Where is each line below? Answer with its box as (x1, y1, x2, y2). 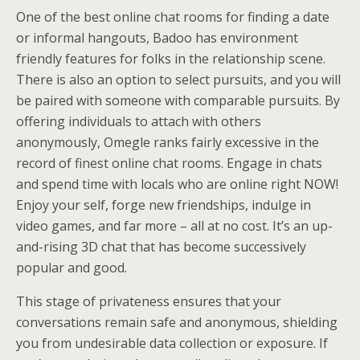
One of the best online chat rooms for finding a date (16, 7, 329, 26)
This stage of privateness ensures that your (16, 292, 281, 310)
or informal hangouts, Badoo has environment (16, 28, 298, 47)
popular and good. (16, 258, 127, 276)
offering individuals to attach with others (16, 112, 261, 130)
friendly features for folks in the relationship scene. (16, 49, 325, 67)
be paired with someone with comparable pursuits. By (16, 91, 340, 109)
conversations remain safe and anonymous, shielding (16, 313, 337, 331)
